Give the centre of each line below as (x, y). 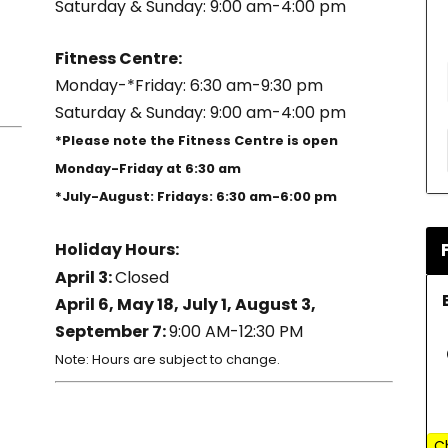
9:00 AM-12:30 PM (235, 331)
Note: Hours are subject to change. (167, 359)
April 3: (84, 277)
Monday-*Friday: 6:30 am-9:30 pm (188, 86)
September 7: (111, 331)
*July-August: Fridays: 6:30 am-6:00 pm (195, 197)
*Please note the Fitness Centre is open (196, 141)
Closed (141, 277)
